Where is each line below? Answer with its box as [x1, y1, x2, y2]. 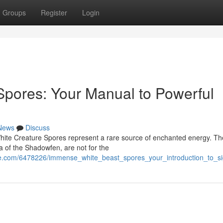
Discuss [25, 122, 50, 132]
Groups [2, 7, 26, 17]
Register [41, 7, 67, 17]
